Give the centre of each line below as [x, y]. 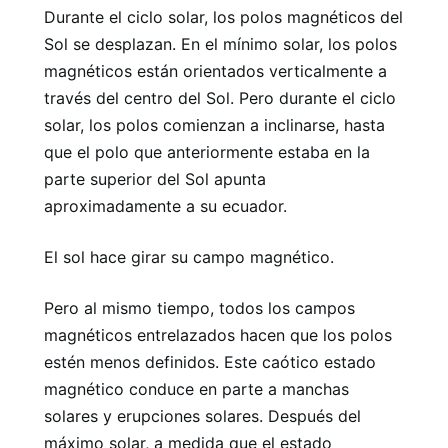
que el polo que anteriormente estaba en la [207, 151]
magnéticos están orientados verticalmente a [215, 70]
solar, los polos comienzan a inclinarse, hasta [214, 124]
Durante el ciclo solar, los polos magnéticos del [223, 16]
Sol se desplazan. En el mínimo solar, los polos [220, 43]
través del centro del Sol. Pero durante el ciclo [220, 97]
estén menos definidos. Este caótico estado [210, 361]
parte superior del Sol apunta [155, 178]
